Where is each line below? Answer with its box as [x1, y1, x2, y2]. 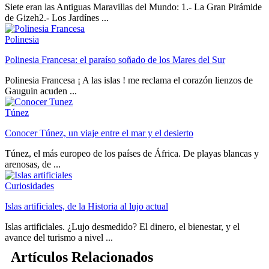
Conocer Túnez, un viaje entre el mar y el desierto [5, 128, 193, 139]
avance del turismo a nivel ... [5, 232, 113, 243]
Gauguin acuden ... [5, 86, 77, 97]
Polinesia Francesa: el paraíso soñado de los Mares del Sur [5, 55, 225, 65]
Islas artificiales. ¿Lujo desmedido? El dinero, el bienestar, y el [5, 222, 240, 232]
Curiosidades [5, 181, 54, 192]
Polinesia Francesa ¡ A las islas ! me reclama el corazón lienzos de [5, 75, 253, 86]
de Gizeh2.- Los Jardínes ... [5, 13, 109, 23]
